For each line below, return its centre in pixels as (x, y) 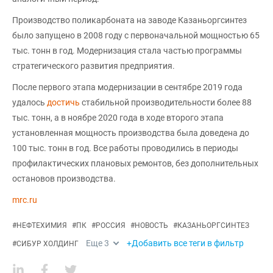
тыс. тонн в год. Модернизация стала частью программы (127, 50)
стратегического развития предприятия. (94, 66)
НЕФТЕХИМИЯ (42, 225)
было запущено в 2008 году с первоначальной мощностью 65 (136, 35)
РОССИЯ (111, 225)
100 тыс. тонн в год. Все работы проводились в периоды (125, 148)
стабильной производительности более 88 (167, 102)
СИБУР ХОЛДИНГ (48, 243)
